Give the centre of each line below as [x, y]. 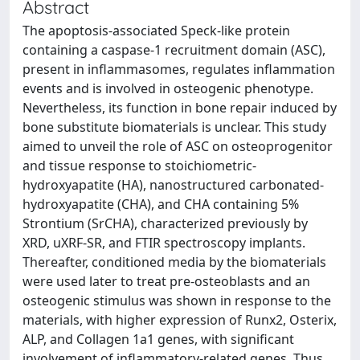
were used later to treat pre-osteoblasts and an [166, 281]
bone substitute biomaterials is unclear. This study [174, 127]
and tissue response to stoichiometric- [139, 166]
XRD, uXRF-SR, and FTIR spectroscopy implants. [164, 243]
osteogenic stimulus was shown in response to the [177, 301]
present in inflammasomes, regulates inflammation [179, 69]
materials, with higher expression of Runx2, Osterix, [180, 320]
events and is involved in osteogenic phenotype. [168, 88]
